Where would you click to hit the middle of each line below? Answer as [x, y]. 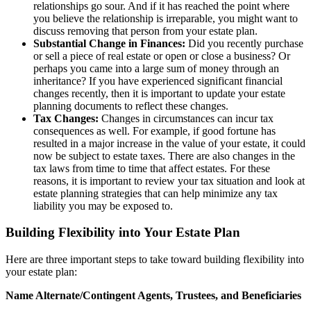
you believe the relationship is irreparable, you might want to [166, 18]
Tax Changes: [66, 118]
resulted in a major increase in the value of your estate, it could [169, 143]
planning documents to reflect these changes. [131, 106]
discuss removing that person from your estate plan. [145, 31]
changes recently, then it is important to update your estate [159, 93]
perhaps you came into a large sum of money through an [156, 68]
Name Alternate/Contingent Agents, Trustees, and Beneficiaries [153, 295]
